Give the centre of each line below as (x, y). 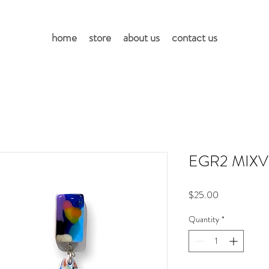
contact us (195, 38)
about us (141, 38)
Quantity (204, 219)
